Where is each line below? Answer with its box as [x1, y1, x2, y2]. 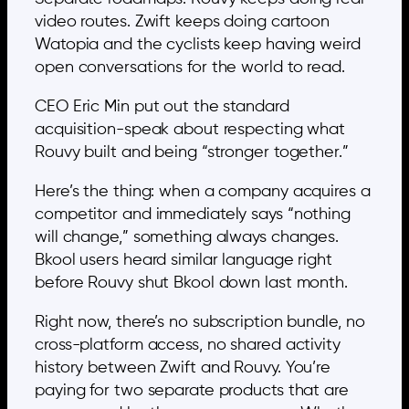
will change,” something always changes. [35, 229, 340, 246]
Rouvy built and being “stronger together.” [35, 144, 349, 162]
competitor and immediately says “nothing [35, 206, 351, 224]
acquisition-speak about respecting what [35, 121, 346, 139]
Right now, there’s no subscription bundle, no [35, 314, 365, 331]
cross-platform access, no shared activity [35, 337, 341, 354]
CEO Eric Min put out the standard [35, 99, 289, 116]
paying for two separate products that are [35, 383, 349, 400]
